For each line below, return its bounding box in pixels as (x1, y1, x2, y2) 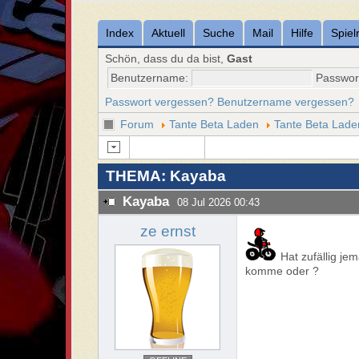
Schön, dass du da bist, (105, 52, 228, 65)
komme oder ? (245, 264, 320, 277)
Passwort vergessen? (105, 95, 215, 108)
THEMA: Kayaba (106, 167, 227, 184)
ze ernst (139, 223, 196, 240)
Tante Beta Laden (169, 118, 260, 131)
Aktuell (151, 26, 186, 39)
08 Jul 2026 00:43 (177, 196, 260, 208)
